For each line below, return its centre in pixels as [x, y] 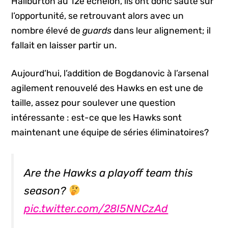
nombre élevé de [47, 30]
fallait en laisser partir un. [64, 45]
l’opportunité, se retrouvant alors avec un [98, 16]
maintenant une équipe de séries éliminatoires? [110, 133]
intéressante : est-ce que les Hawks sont [97, 118]
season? [46, 190]
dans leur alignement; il [161, 30]
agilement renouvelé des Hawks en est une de [107, 88]
